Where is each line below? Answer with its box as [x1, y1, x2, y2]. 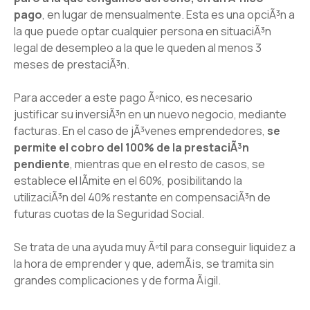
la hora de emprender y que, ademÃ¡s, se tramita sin [14, 256, 274, 272]
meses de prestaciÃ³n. [14, 57, 129, 73]
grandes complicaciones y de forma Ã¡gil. [14, 273, 221, 289]
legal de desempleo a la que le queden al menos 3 [14, 40, 262, 56]
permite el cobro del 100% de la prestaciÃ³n [14, 140, 249, 156]
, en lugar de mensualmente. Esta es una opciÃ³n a [42, 7, 295, 23]
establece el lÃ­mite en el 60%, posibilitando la [14, 173, 242, 189]
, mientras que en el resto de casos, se [70, 156, 265, 172]
